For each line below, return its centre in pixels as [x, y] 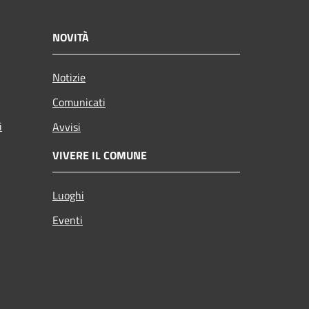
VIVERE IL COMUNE [100, 155]
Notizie [69, 77]
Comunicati [79, 102]
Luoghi [68, 195]
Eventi [68, 220]
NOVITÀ [71, 37]
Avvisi [67, 127]
